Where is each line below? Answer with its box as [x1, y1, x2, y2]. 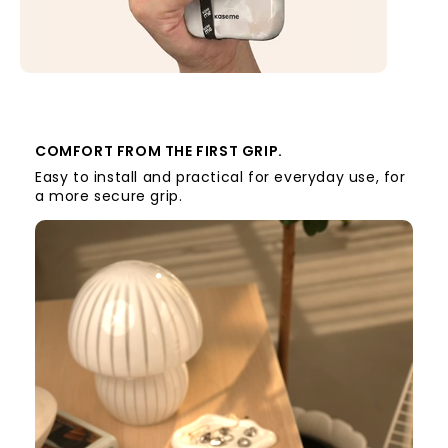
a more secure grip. [35, 186, 183, 207]
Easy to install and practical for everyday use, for [35, 167, 406, 188]
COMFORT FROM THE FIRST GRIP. [35, 141, 283, 162]
